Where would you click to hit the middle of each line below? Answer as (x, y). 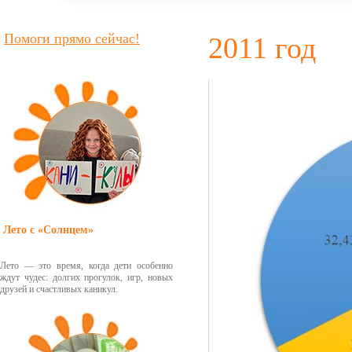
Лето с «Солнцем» (48, 230)
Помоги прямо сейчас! (72, 38)
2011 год (262, 48)
